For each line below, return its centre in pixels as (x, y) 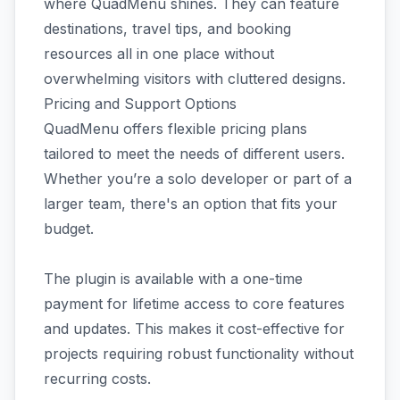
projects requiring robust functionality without (199, 354)
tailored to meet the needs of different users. (194, 154)
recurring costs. (97, 379)
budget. (71, 229)
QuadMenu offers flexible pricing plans (175, 129)
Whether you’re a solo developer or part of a (198, 179)
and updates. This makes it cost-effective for (194, 329)
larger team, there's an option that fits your (191, 204)
